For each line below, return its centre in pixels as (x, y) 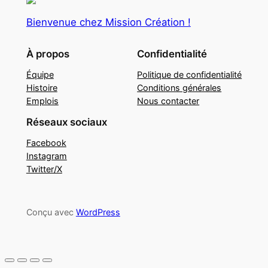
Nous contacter (168, 101)
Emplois (42, 101)
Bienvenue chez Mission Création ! (108, 22)
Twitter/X (44, 169)
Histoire (42, 88)
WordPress (98, 212)
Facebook (46, 143)
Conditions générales (179, 88)
